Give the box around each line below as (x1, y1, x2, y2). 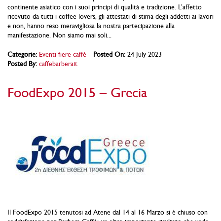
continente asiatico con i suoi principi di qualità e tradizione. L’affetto (7, 2, 202, 11)
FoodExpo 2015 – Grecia (7, 84, 147, 101)
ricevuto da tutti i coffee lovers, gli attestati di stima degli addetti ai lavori (7, 12, 214, 20)
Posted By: (7, 59, 37, 68)
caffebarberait (39, 59, 77, 68)
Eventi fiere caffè (39, 50, 86, 58)
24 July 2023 (125, 50, 162, 58)
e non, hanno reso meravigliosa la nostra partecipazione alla (7, 21, 175, 30)
